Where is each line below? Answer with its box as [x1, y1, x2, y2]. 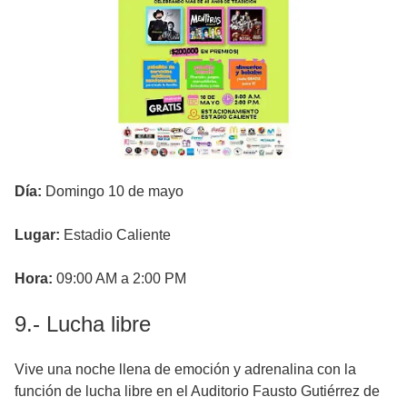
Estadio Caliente [60, 226, 171, 243]
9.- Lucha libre [15, 311, 151, 336]
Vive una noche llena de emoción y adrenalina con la [15, 361, 356, 377]
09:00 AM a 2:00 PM [56, 270, 186, 286]
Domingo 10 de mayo [42, 183, 184, 199]
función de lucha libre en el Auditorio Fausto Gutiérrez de [15, 382, 380, 399]
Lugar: [15, 226, 60, 243]
